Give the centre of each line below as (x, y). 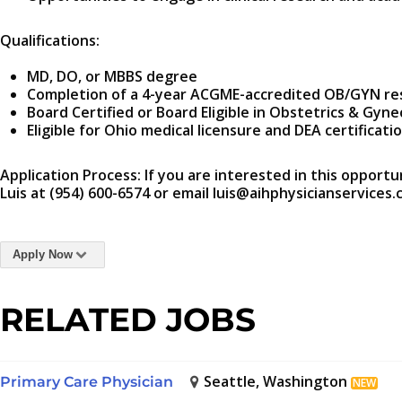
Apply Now (43, 255)
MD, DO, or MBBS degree (112, 77)
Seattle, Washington (276, 382)
